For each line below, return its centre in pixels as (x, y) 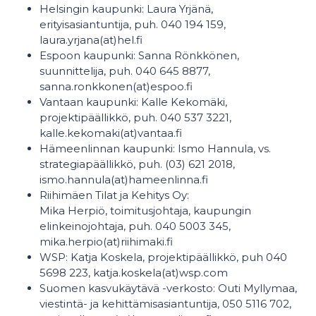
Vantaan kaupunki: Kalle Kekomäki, (133, 102)
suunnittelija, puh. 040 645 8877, (125, 71)
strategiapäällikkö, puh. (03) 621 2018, (137, 164)
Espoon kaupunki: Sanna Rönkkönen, (139, 56)
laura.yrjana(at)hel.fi (91, 40)
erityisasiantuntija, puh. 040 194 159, (133, 25)
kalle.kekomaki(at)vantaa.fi (111, 133)
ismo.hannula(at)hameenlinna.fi (124, 180)
